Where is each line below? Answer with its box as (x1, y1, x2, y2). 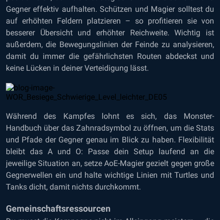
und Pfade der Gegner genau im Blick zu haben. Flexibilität (6, 135, 214, 144)
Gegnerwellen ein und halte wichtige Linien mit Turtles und (6, 170, 214, 180)
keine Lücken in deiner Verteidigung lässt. (6, 63, 149, 73)
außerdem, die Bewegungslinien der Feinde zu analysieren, (6, 40, 214, 49)
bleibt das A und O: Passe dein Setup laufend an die (6, 147, 214, 156)
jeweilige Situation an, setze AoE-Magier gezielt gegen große (6, 159, 214, 168)
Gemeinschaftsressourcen (6, 203, 110, 214)
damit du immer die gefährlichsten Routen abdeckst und (6, 52, 214, 61)
